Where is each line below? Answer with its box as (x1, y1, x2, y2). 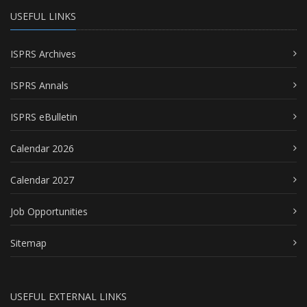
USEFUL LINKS (10, 9, 76, 23)
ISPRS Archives (10, 47, 76, 60)
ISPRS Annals (10, 78, 69, 92)
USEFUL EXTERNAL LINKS (10, 289, 127, 303)
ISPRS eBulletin (10, 110, 77, 123)
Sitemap (10, 236, 47, 249)
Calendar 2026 (10, 141, 74, 155)
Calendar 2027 (10, 173, 74, 186)
